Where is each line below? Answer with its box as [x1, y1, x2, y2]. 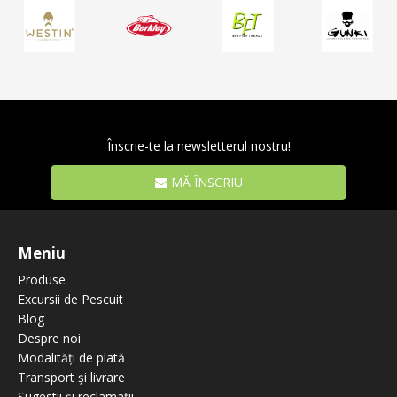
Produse [18, 270, 66, 288]
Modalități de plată [18, 348, 125, 366]
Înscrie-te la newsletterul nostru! [106, 136, 291, 154]
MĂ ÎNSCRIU [167, 173, 243, 191]
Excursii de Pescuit [18, 290, 123, 307]
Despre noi [18, 329, 81, 346]
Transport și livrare [18, 368, 125, 385]
